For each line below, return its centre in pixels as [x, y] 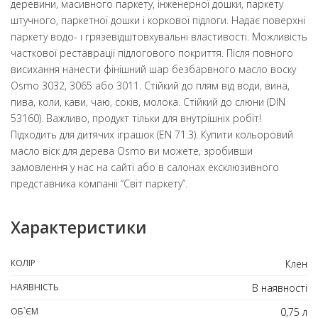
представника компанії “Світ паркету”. [99, 183]
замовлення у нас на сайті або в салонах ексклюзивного [145, 167]
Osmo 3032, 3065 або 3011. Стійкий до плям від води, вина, [150, 85]
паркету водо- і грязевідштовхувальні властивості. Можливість [159, 36]
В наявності [280, 287]
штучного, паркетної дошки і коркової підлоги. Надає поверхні [158, 20]
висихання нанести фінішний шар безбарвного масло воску [153, 69]
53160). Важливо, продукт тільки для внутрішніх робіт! [136, 118]
